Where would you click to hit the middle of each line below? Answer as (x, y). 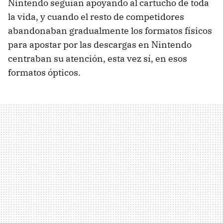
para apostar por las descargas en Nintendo (100, 44)
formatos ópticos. (44, 72)
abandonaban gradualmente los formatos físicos (110, 30)
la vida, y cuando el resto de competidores (96, 16)
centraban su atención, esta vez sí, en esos (98, 58)
